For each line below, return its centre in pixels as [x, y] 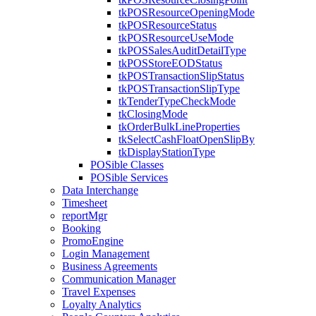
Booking [81, 228]
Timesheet [85, 203]
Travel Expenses [99, 292]
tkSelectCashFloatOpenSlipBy [187, 139]
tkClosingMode [153, 114]
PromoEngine [93, 241]
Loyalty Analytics [102, 304]
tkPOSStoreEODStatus [170, 63]
